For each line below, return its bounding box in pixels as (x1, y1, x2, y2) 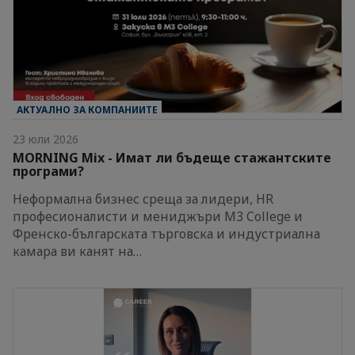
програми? (13, 162, 84, 181)
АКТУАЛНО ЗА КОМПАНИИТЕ (17, 103, 158, 117)
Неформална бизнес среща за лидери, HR (13, 190, 273, 208)
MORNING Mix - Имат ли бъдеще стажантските (13, 149, 331, 167)
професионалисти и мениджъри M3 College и (13, 208, 303, 226)
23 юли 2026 (13, 132, 78, 147)
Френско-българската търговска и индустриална (13, 225, 320, 243)
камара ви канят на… (13, 242, 142, 261)
